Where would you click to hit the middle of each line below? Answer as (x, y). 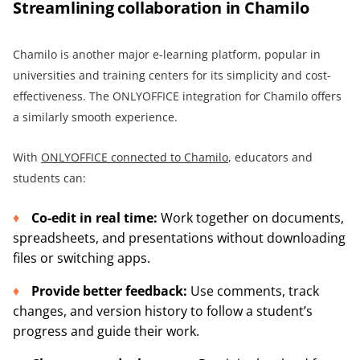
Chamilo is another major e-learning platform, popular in (167, 54)
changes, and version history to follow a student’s (163, 311)
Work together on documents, (251, 217)
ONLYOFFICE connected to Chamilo (135, 157)
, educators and (270, 157)
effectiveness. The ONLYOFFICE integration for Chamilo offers (177, 96)
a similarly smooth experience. (95, 117)
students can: (49, 178)
